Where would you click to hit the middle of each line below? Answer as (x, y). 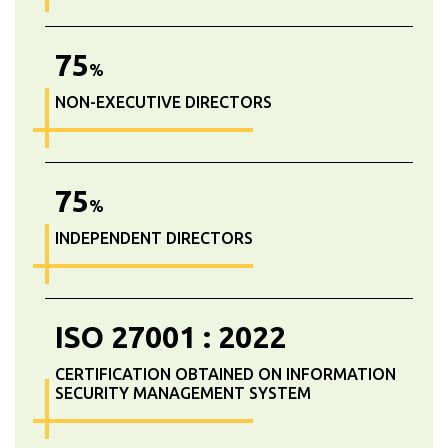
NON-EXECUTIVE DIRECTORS (163, 102)
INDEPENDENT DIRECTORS (154, 238)
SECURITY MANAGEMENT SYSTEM (183, 393)
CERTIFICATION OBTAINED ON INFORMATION (225, 374)
